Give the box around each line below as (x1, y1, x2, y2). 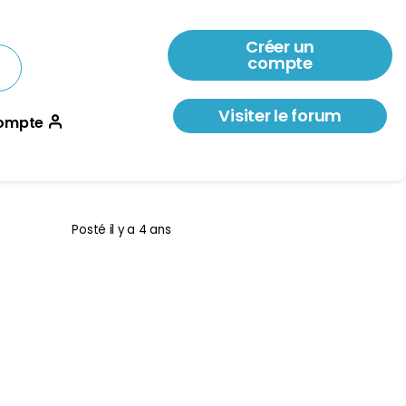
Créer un (246, 35, 315, 58)
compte (247, 52, 313, 74)
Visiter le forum (218, 104, 343, 127)
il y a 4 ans (109, 221, 171, 239)
